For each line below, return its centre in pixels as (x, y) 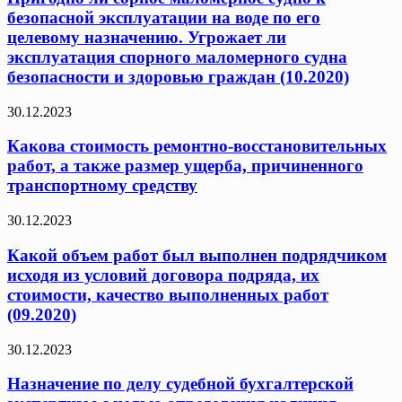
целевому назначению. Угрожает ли (147, 37)
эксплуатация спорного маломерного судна (177, 57)
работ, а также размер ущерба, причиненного (185, 166)
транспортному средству (102, 186)
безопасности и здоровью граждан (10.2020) (178, 76)
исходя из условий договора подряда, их (163, 275)
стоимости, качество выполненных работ (168, 294)
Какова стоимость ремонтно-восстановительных (197, 146)
